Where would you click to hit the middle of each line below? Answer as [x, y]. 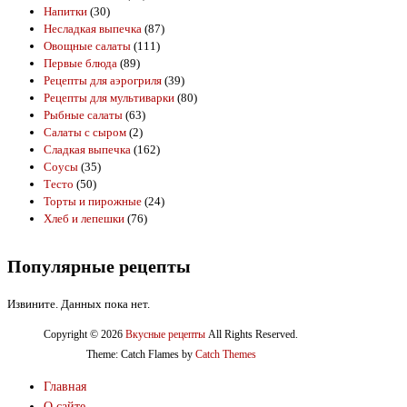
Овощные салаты [87, 46]
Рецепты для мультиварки [109, 98]
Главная [65, 386]
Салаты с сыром [85, 133]
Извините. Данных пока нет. [79, 303]
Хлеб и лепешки [84, 219]
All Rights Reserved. [252, 334]
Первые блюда [80, 64]
